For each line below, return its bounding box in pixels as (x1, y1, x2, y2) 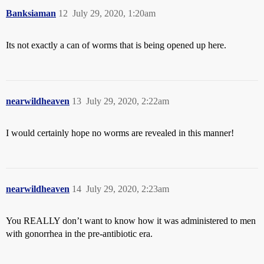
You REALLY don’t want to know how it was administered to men (6, 216, 256, 226)
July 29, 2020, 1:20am (72, 8, 156, 19)
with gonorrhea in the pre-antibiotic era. (6, 229, 153, 239)
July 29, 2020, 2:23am (86, 184, 169, 194)
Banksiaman (6, 8, 56, 19)
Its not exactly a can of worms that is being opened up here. (6, 40, 226, 51)
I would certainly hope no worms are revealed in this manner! (6, 128, 234, 138)
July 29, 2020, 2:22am (86, 96, 169, 107)
